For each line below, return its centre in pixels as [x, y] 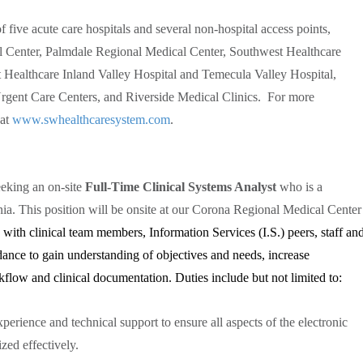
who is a [299, 186]
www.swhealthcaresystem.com [91, 119]
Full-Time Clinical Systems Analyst [181, 186]
